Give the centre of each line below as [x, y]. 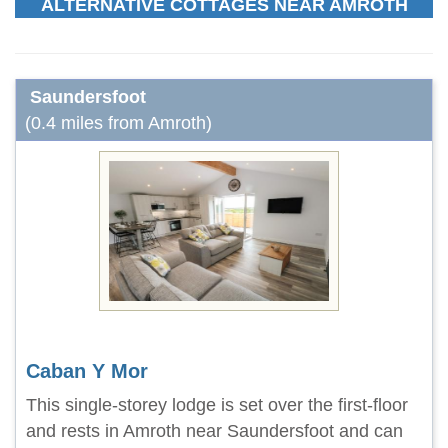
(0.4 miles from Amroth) [118, 123]
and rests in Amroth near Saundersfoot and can [214, 431]
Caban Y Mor [87, 371]
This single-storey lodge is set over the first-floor [217, 405]
